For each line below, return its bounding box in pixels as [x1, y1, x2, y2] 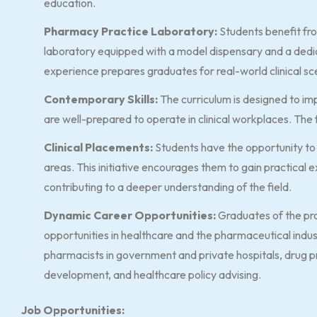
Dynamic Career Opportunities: [44, 208, 216, 222]
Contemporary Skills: [44, 92, 158, 106]
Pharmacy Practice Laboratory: [44, 24, 217, 38]
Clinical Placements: [44, 140, 153, 154]
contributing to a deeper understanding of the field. [44, 180, 292, 194]
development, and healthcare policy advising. [44, 267, 261, 282]
